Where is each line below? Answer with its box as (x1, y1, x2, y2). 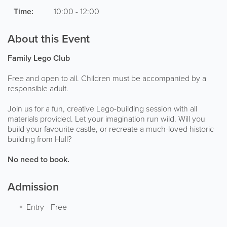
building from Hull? (8, 133, 71, 145)
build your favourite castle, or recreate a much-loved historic (8, 123, 214, 135)
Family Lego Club (8, 52, 70, 64)
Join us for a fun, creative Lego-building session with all (8, 102, 197, 115)
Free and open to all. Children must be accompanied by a (8, 72, 206, 84)
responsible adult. (8, 82, 68, 94)
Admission (8, 178, 59, 195)
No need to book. (8, 153, 69, 165)
